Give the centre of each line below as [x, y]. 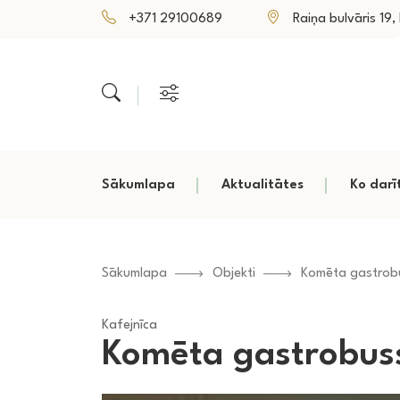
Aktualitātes [262, 185]
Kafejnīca [129, 325]
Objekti [234, 274]
